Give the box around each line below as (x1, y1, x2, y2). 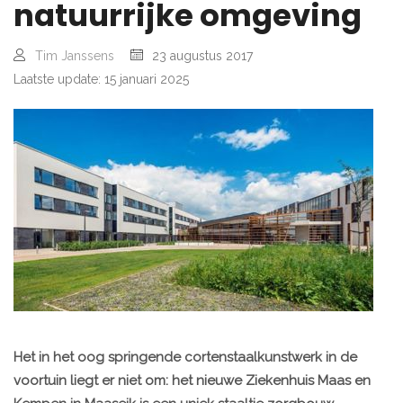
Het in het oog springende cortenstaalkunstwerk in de (13, 349, 357, 366)
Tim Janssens (35, 49, 114, 64)
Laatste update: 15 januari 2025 (13, 72, 189, 87)
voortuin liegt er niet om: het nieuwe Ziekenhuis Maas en (13, 372, 371, 390)
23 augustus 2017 (152, 49, 253, 64)
